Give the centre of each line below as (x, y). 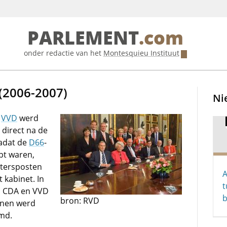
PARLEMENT (83, 38)
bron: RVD (80, 201)
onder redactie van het (63, 53)
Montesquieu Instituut (141, 53)
